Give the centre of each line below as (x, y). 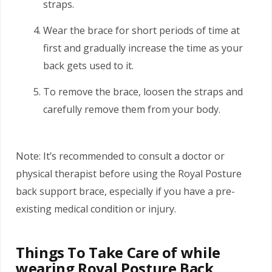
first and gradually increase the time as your (143, 48)
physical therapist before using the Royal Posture (129, 174)
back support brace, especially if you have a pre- (125, 192)
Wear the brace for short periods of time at (141, 30)
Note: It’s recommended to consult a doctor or (120, 156)
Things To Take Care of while (118, 252)
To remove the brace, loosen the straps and (143, 92)
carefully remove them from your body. (132, 110)
